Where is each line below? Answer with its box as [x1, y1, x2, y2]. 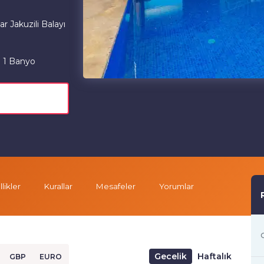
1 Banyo [3, 55, 35, 67]
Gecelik [154, 250, 187, 262]
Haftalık [197, 250, 232, 262]
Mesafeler [96, 181, 136, 191]
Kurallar [44, 181, 72, 191]
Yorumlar [159, 181, 194, 191]
